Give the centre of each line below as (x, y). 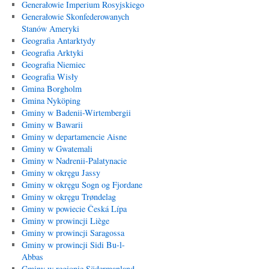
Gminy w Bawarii (52, 125)
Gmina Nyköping (51, 101)
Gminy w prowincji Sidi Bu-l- (73, 245)
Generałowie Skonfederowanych (75, 17)
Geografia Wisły (50, 77)
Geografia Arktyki (52, 53)
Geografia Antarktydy (58, 41)
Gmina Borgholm (51, 89)
